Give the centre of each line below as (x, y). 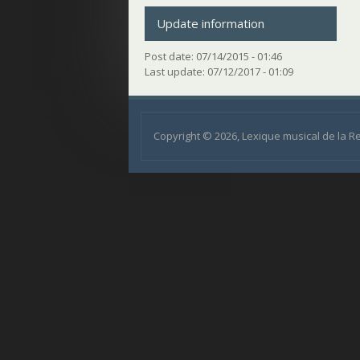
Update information (211, 23)
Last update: (176, 71)
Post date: (170, 56)
